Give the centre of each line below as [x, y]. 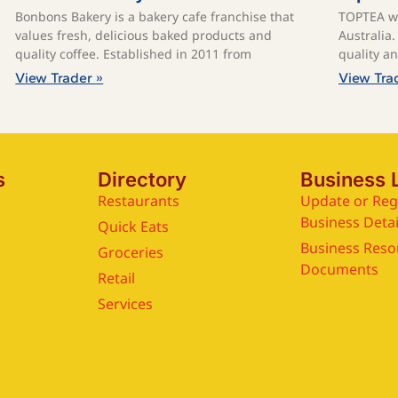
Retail [116, 278]
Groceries [131, 252]
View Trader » [60, 77]
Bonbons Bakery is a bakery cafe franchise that [155, 16]
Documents [339, 269]
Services [125, 303]
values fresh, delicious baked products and [144, 35]
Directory [142, 179]
